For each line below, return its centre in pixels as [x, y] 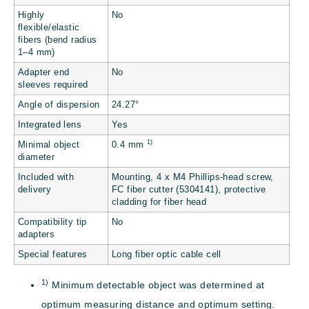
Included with [46, 178]
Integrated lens [50, 125]
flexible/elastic [49, 28]
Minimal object [49, 145]
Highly [31, 16]
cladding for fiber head [159, 202]
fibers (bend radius [58, 40]
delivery [35, 190]
